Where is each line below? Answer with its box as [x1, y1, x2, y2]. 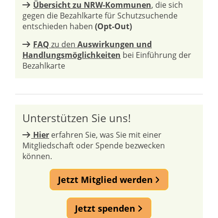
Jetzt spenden [75, 202, 138, 214]
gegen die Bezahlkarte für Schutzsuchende [22, 10, 178, 21]
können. [22, 151, 52, 162]
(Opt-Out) [95, 21, 132, 32]
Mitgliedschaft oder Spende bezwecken [22, 140, 165, 151]
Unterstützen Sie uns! [22, 110, 131, 126]
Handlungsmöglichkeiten [22, 50, 121, 60]
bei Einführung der [121, 50, 191, 60]
